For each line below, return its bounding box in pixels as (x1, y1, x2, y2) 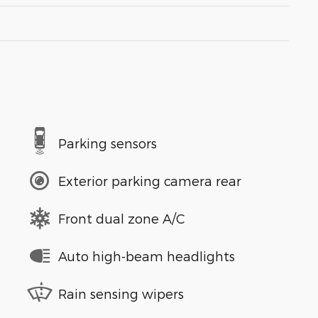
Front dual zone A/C (58, 210, 185, 226)
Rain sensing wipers (58, 285, 184, 301)
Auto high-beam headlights (58, 248, 235, 263)
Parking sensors (58, 135, 157, 150)
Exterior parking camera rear (58, 172, 241, 188)
